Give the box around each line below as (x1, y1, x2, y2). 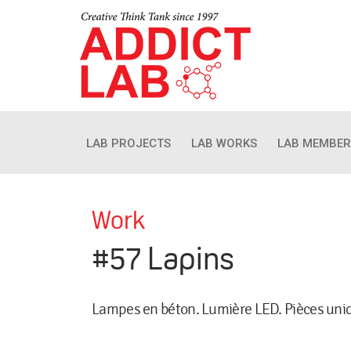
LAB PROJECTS (86, 136, 171, 150)
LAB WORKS (191, 136, 257, 150)
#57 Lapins (92, 241, 234, 276)
